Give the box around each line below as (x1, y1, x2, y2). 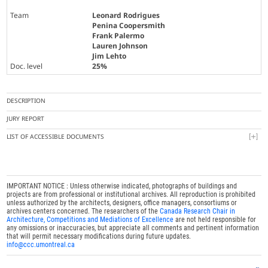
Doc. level (10, 61, 43, 72)
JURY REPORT (7, 114, 45, 123)
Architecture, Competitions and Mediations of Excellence (7, 215, 174, 224)
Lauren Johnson (92, 41, 148, 51)
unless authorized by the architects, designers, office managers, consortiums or (7, 199, 237, 208)
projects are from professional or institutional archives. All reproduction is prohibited (7, 190, 256, 199)
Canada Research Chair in (160, 207, 236, 216)
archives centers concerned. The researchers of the (7, 207, 160, 216)
